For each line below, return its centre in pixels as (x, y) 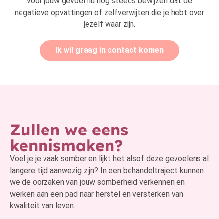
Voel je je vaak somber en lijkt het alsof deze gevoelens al (109, 159)
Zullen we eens (69, 130)
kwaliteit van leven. (43, 206)
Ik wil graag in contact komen (109, 50)
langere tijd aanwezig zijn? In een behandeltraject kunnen (107, 171)
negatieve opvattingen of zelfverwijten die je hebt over (109, 13)
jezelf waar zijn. (109, 24)
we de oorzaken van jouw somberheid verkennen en (97, 182)
